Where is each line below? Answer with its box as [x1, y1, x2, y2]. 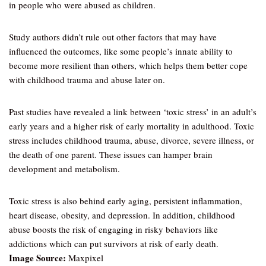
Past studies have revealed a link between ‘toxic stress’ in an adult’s [9, 106, 256, 118]
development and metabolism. [9, 163, 120, 175]
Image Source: [9, 251, 66, 264]
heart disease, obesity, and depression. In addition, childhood [9, 209, 235, 221]
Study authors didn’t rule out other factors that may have [9, 31, 217, 43]
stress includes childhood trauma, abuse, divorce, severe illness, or [9, 134, 254, 146]
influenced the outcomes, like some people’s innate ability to [9, 45, 233, 57]
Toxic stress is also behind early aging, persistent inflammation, [9, 195, 242, 207]
